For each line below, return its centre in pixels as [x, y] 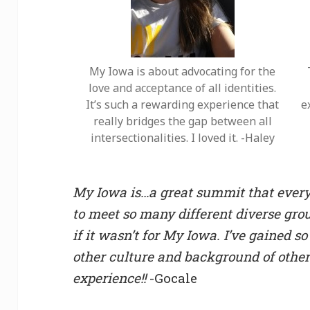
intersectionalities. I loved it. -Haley [182, 137]
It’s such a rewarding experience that [182, 104]
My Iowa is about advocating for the [182, 71]
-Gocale [172, 278]
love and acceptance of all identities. [182, 88]
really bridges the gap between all [182, 121]
